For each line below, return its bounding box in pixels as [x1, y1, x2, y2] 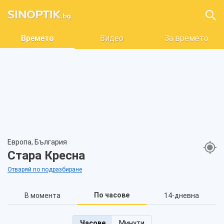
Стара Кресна [7, 148, 85, 162]
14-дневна [163, 191, 199, 199]
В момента [24, 191, 60, 199]
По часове [94, 191, 130, 199]
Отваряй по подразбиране [7, 166, 82, 173]
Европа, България [7, 138, 67, 146]
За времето [164, 33, 208, 43]
